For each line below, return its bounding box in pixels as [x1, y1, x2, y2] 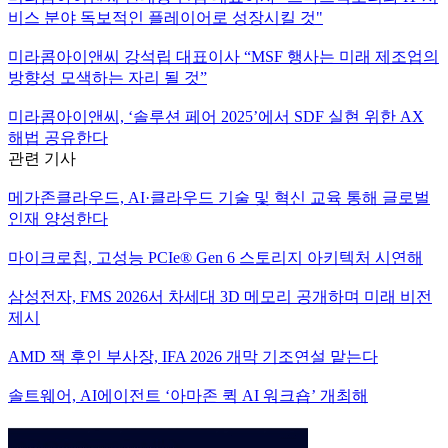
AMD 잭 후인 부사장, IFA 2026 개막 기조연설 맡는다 [8, 347, 378, 365]
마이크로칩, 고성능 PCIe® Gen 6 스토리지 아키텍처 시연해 [8, 248, 423, 266]
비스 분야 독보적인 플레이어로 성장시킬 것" [8, 8, 323, 26]
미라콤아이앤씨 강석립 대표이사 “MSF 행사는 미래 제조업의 [8, 47, 439, 65]
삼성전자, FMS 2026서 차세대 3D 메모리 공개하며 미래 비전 [8, 287, 432, 305]
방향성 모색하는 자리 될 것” [8, 68, 207, 86]
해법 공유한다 [8, 128, 108, 146]
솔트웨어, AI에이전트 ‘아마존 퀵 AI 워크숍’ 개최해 [8, 386, 368, 404]
